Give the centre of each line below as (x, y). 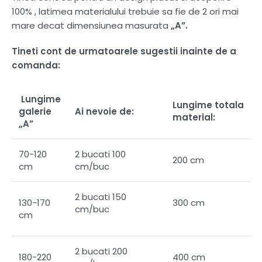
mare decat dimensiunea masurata (91, 25)
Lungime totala (208, 105)
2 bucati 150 (101, 196)
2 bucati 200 (101, 251)
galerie (35, 111)
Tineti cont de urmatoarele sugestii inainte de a (124, 51)
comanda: (36, 65)
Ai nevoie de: (104, 111)
